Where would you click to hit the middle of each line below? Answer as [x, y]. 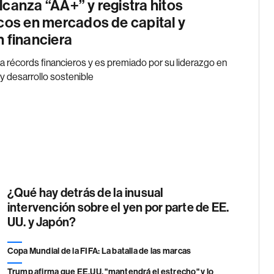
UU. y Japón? [42, 222]
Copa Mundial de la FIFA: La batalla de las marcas [99, 251]
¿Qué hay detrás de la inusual [85, 193]
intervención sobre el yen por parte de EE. [118, 208]
